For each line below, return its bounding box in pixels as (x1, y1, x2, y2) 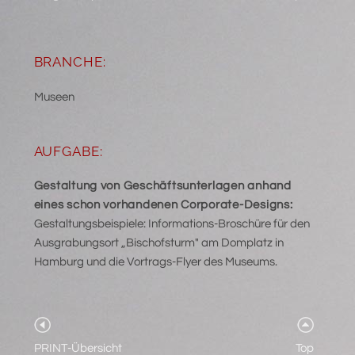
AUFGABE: (33, 143, 103, 159)
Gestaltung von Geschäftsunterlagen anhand (33, 179, 292, 192)
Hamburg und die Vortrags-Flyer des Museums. (33, 255, 277, 268)
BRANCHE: (33, 54, 106, 71)
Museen (33, 90, 74, 103)
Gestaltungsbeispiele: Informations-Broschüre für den (33, 217, 310, 230)
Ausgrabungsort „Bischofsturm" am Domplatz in (33, 236, 284, 249)
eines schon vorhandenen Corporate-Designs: (33, 198, 293, 211)
